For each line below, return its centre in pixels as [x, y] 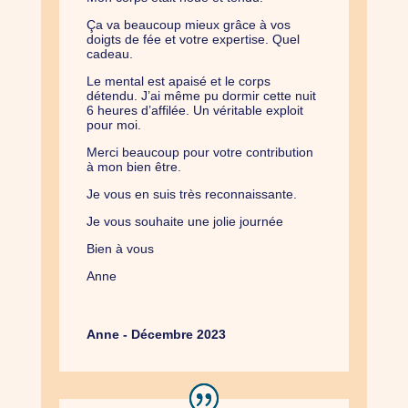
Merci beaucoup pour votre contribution [199, 153]
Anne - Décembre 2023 [156, 335]
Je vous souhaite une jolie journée [184, 222]
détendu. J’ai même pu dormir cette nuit [201, 96]
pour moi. [113, 125]
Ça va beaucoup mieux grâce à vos [188, 25]
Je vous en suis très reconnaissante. [191, 194]
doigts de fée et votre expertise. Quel [193, 40]
